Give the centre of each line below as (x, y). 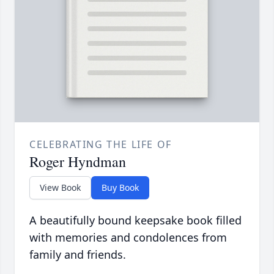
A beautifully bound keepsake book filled (135, 220)
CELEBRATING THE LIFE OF (101, 145)
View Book (60, 188)
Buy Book (120, 188)
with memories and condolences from (128, 238)
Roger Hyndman (78, 162)
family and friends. (78, 255)
